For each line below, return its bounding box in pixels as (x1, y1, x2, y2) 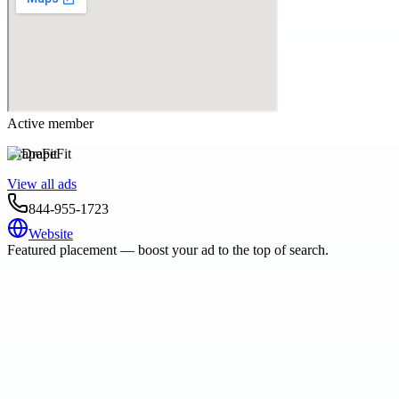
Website (28, 225, 73, 241)
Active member (7, 115, 94, 131)
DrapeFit (7, 145, 57, 161)
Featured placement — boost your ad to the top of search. (7, 241, 329, 257)
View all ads (7, 175, 77, 191)
